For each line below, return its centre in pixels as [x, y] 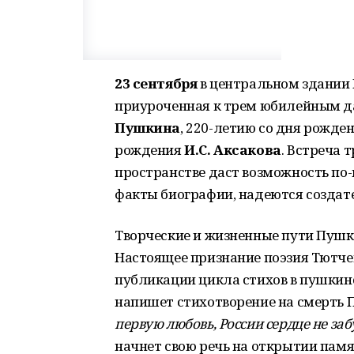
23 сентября [156, 83]
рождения [150, 150]
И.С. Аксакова [233, 150]
